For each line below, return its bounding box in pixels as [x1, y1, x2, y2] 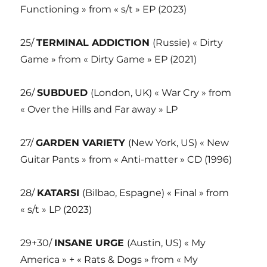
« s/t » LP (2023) [20, 203, 92, 215]
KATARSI [37, 187, 83, 198]
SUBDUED [37, 86, 91, 98]
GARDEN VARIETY [36, 136, 129, 148]
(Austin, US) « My [127, 237, 206, 249]
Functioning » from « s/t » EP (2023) [20, 3, 187, 15]
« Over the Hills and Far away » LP [20, 103, 178, 115]
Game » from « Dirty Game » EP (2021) [20, 53, 197, 65]
